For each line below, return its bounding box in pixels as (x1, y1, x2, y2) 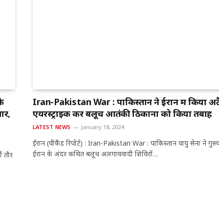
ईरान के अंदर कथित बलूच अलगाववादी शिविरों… (33, 149, 158, 159)
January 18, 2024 (81, 123, 124, 131)
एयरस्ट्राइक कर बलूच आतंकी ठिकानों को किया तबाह (33, 108, 212, 120)
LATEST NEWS (33, 123, 71, 131)
